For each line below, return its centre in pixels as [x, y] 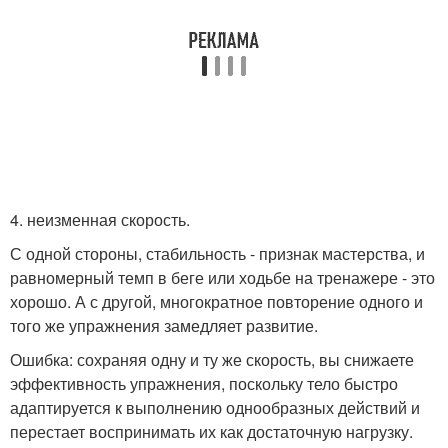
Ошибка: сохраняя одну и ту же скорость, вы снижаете [212, 359]
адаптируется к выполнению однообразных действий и [215, 407]
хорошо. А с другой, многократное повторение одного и [216, 301]
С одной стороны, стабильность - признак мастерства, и [217, 253]
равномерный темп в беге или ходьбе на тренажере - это [222, 277]
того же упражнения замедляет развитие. [164, 325]
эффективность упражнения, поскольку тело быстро [204, 383]
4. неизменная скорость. [100, 219]
